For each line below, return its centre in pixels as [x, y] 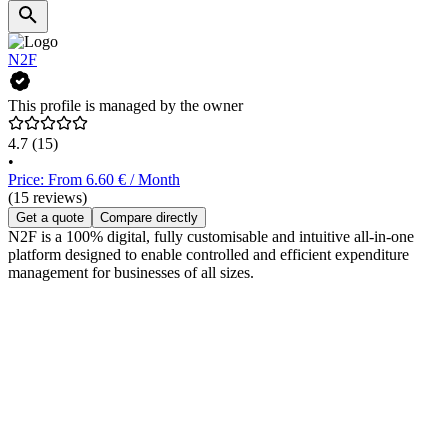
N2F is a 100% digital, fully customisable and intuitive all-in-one [211, 237]
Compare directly [149, 218]
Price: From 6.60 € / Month [94, 180]
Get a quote [50, 218]
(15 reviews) [47, 198]
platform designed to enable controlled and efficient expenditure [208, 255]
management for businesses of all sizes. [131, 273]
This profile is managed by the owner [125, 106]
